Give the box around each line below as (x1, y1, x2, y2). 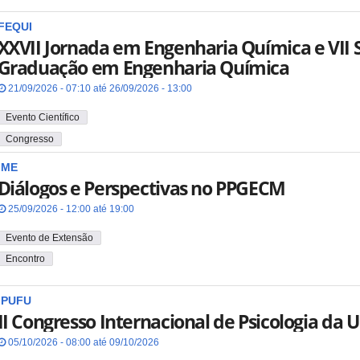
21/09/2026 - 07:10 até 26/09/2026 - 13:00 (5, 83, 192, 95)
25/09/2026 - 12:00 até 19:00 (5, 202, 134, 215)
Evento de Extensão (5, 231, 93, 243)
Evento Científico (5, 112, 80, 124)
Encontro (5, 253, 45, 265)
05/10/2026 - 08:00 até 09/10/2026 (5, 336, 159, 348)
